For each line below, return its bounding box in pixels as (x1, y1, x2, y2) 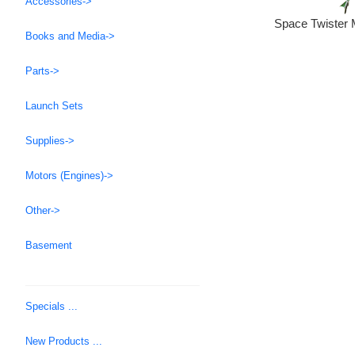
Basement (25, 239, 72, 252)
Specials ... (25, 300, 78, 313)
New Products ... (25, 335, 102, 348)
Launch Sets (25, 100, 83, 113)
